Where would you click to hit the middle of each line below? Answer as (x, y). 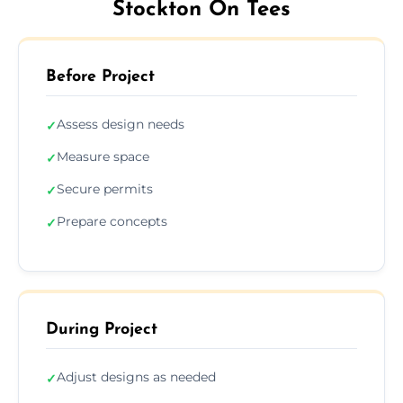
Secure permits (105, 188)
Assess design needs (121, 124)
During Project (102, 329)
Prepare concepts (112, 221)
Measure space (103, 156)
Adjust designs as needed (136, 376)
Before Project (100, 76)
